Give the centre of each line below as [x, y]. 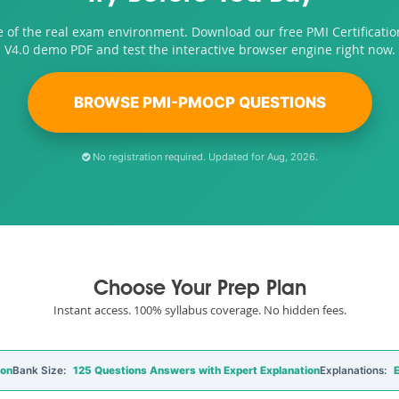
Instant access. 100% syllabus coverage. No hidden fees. [199, 310]
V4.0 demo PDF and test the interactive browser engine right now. [199, 49]
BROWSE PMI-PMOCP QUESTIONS [199, 102]
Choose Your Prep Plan [199, 290]
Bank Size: [41, 370]
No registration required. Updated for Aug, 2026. [204, 157]
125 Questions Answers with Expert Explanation [196, 370]
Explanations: [354, 370]
